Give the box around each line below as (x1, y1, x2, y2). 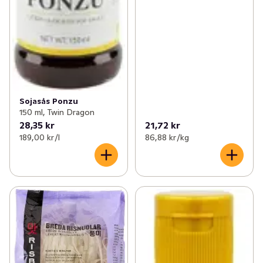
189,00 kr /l (19, 132, 60, 143)
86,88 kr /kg (144, 132, 189, 143)
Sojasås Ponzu (19, 96, 78, 107)
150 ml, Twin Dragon (19, 107, 95, 118)
